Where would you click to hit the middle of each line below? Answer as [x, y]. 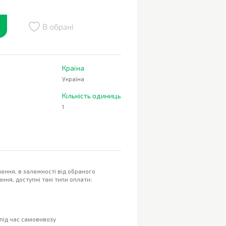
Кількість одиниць [92, 96]
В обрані [58, 27]
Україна [73, 79]
